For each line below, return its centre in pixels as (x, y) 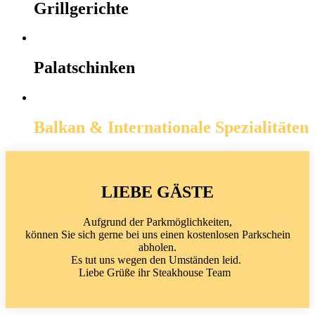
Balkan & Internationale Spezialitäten (171, 128)
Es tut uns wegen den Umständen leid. (157, 259)
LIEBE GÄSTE (157, 192)
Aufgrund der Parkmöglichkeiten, (157, 221)
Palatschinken (84, 68)
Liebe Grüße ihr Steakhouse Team (157, 272)
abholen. (157, 247)
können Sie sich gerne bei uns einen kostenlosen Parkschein (157, 234)
